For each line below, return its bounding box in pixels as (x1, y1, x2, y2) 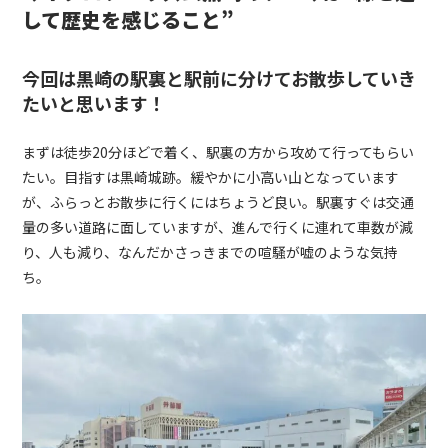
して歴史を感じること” (22, 5, 235, 35)
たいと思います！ (22, 90, 167, 117)
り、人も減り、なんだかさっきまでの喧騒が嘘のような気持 (22, 242, 399, 263)
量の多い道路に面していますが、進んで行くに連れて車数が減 (22, 217, 414, 238)
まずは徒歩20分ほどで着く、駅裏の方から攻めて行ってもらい (22, 142, 415, 163)
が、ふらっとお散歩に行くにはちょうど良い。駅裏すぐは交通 (22, 192, 415, 213)
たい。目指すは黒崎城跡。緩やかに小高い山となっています (22, 167, 400, 188)
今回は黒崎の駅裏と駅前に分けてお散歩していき (22, 65, 417, 92)
